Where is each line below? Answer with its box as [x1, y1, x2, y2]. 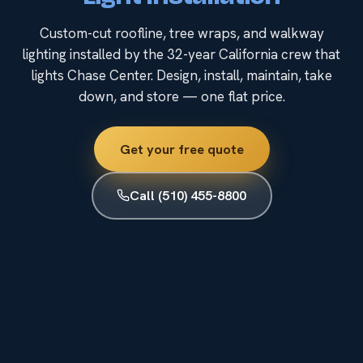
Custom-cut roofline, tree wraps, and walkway [39, 23, 324, 42]
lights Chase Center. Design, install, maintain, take [31, 66, 332, 84]
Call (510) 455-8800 [130, 186, 246, 205]
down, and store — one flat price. [78, 87, 285, 105]
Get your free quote [119, 139, 244, 158]
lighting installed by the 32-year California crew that [23, 45, 340, 63]
